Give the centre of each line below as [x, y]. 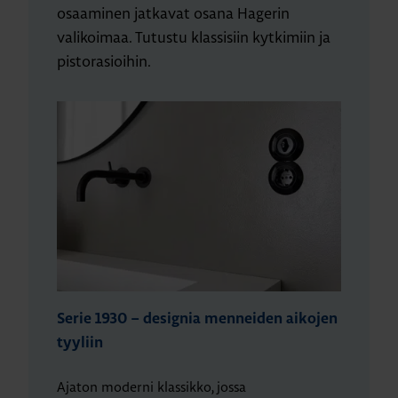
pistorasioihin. [104, 60]
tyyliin [80, 342]
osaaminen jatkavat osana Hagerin [173, 12]
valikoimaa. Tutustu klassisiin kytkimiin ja [194, 36]
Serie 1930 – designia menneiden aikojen [197, 318]
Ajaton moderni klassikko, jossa [151, 386]
